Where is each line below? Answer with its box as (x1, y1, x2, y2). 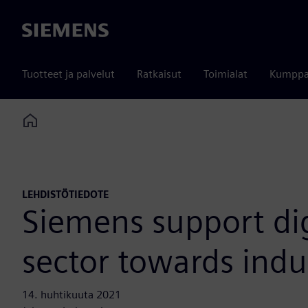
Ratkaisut (137, 67, 181, 80)
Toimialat (203, 67, 247, 80)
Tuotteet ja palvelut (22, 67, 115, 80)
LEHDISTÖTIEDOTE (22, 188, 109, 201)
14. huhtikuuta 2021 (22, 288, 121, 302)
